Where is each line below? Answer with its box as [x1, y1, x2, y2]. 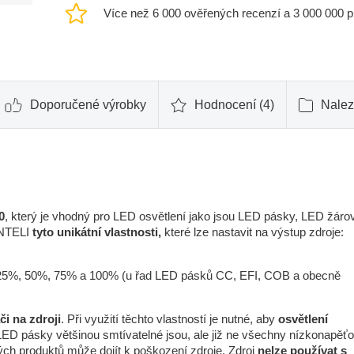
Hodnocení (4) [194, 97, 274, 111]
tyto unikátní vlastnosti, [32, 225, 161, 239]
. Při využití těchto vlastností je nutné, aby [61, 312, 278, 326]
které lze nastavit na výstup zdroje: [161, 225, 344, 239]
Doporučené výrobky [29, 97, 146, 111]
